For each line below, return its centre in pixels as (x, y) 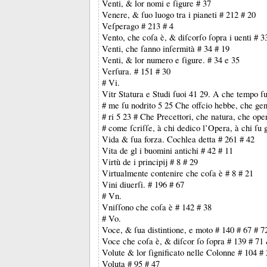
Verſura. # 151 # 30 (136, 71)
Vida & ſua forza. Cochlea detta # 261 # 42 (178, 139)
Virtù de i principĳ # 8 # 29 (150, 162)
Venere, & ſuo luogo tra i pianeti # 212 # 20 (179, 15)
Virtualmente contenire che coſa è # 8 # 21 (178, 173)
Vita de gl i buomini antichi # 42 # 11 (167, 150)
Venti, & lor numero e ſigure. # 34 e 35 (171, 60)
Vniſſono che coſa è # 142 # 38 (157, 207)
